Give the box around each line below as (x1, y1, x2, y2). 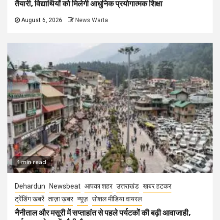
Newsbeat (49, 182, 81, 191)
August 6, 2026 (20, 17, 62, 24)
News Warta (75, 17, 108, 24)
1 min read (17, 159, 46, 166)
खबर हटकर (143, 182, 171, 191)
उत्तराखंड (116, 182, 139, 191)
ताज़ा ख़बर (48, 195, 73, 203)
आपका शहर (84, 182, 112, 191)
